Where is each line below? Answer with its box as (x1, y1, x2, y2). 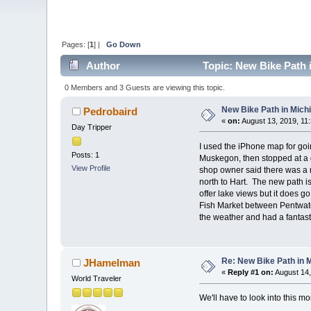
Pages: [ (62, 40, 90, 49)
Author (85, 60, 120, 72)
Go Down (106, 40, 142, 49)
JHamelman (83, 257, 140, 269)
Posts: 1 (72, 151, 100, 160)
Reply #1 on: (228, 268, 274, 277)
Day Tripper (72, 122, 112, 131)
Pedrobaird (83, 105, 137, 117)
